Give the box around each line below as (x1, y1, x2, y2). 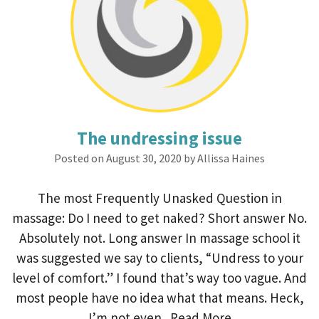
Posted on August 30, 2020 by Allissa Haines (54, 151, 265, 165)
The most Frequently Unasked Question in (37, 189, 282, 206)
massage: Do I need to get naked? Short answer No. (12, 209, 307, 226)
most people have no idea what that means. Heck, (15, 289, 304, 306)
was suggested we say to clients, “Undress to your (16, 249, 303, 266)
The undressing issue (77, 127, 242, 150)
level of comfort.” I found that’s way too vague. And (12, 269, 307, 286)
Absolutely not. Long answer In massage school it (19, 229, 300, 246)
